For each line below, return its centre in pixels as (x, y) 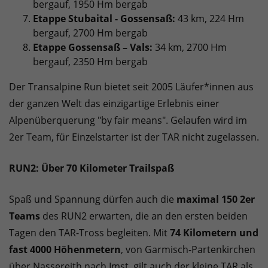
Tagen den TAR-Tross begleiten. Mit (89, 233)
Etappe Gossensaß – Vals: (93, 48)
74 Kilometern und (214, 233)
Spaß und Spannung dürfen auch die (93, 200)
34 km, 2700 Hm (190, 48)
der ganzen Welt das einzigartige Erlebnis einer (114, 104)
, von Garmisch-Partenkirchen (188, 250)
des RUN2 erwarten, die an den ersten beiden (144, 216)
